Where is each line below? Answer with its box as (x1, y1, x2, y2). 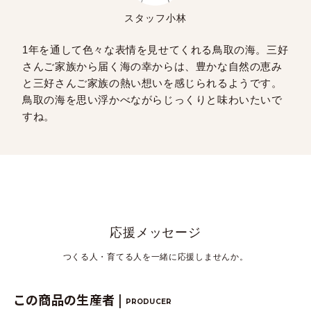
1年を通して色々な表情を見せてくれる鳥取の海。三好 (22, 43, 289, 56)
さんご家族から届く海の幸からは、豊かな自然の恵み (22, 60, 283, 72)
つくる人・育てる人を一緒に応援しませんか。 (62, 251, 249, 262)
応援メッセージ (109, 225, 202, 239)
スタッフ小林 (124, 12, 187, 24)
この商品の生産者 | (12, 289, 126, 308)
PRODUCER (125, 296, 172, 306)
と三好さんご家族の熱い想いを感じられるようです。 (22, 76, 283, 89)
